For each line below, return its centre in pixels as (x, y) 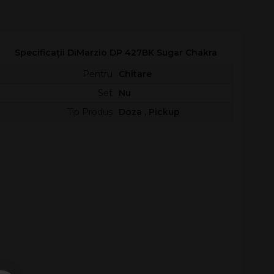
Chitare (135, 74)
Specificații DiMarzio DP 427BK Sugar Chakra (116, 53)
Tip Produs (90, 112)
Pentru (97, 74)
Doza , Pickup (149, 112)
